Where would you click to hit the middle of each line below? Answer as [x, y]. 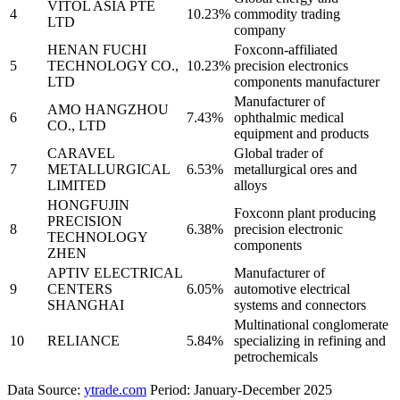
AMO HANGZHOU [108, 110]
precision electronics [291, 66]
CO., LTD [77, 126]
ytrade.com [115, 390]
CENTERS [80, 289]
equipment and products [301, 134]
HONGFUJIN [88, 205]
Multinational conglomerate [311, 325]
